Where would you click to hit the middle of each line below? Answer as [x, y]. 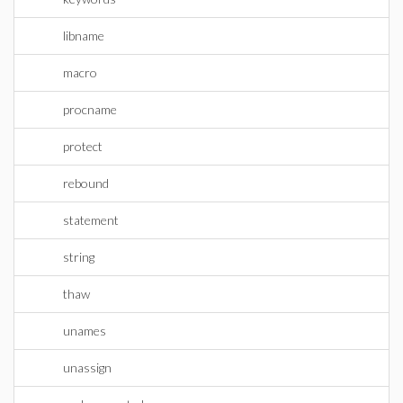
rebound [86, 183]
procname [90, 109]
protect [83, 146]
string [79, 257]
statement [91, 220]
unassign [87, 367]
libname [84, 36]
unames [85, 331]
